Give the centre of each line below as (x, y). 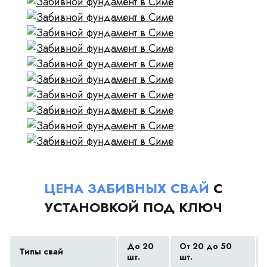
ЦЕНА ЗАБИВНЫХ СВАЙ (127, 188)
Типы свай (41, 252)
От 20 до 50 (206, 246)
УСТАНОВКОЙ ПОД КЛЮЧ (133, 207)
